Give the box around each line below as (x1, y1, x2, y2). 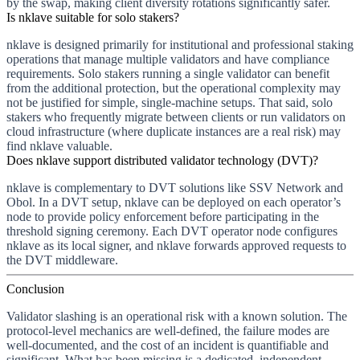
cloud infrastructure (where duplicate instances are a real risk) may (6, 124, 341, 138)
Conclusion (6, 281, 64, 296)
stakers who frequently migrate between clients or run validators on (6, 109, 346, 124)
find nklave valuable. (6, 138, 112, 153)
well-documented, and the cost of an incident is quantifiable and (6, 337, 329, 352)
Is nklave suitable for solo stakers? (6, 10, 179, 24)
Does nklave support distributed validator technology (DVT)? (6, 153, 318, 167)
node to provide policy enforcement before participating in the (6, 209, 319, 223)
